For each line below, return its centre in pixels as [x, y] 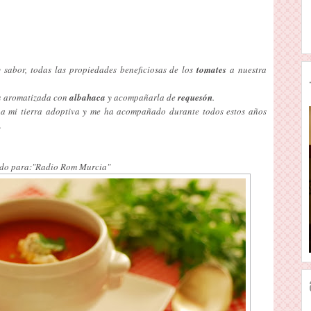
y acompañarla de [143, 97]
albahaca [89, 97]
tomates [212, 69]
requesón [195, 97]
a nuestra [247, 69]
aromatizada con [35, 97]
